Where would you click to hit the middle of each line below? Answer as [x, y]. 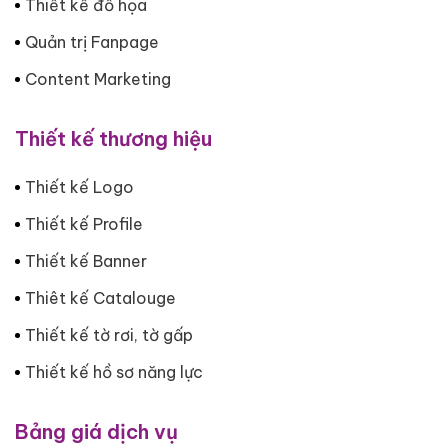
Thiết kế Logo [79, 186]
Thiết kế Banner [86, 260]
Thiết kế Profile [84, 223]
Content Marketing [98, 78]
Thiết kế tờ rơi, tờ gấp [109, 334]
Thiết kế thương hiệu [113, 138]
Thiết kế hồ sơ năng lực [114, 371]
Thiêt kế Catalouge [100, 297]
